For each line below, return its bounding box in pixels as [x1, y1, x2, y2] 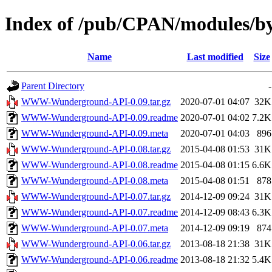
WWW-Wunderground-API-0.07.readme [21, 206, 178, 217]
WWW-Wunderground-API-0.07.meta [21, 222, 168, 233]
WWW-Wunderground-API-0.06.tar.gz [21, 238, 171, 249]
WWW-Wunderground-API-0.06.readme [21, 254, 178, 265]
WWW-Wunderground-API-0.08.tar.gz [21, 143, 171, 154]
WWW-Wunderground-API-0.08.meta [21, 175, 168, 186]
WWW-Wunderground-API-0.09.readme [21, 112, 178, 123]
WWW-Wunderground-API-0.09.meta [21, 127, 168, 138]
